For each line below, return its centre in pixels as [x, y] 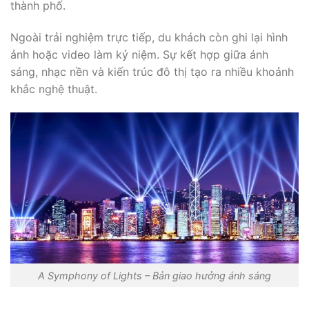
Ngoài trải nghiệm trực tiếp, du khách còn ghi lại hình [149, 37]
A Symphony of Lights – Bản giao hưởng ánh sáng [154, 275]
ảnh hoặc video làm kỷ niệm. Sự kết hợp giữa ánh [139, 54]
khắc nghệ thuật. [54, 89]
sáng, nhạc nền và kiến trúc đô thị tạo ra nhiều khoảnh [152, 71]
